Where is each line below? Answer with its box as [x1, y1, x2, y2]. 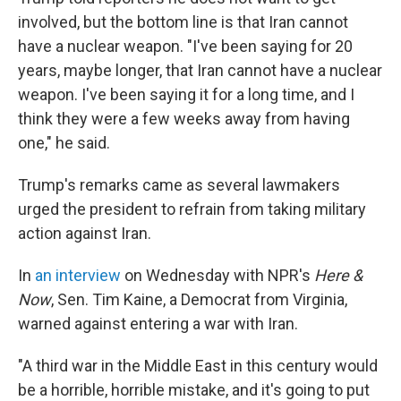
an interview [35, 266, 121, 285]
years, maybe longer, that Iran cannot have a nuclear [18, 61, 382, 80]
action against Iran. [18, 224, 151, 243]
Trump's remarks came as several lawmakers [18, 175, 340, 194]
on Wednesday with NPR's [121, 266, 314, 285]
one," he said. [18, 133, 110, 152]
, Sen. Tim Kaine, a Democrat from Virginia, [51, 290, 347, 309]
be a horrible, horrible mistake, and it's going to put [18, 380, 370, 399]
